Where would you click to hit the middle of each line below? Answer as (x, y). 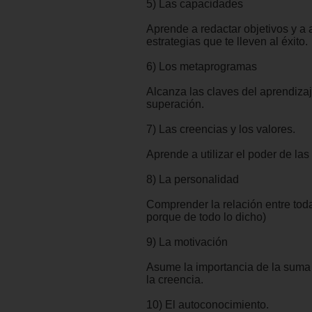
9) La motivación (187, 242)
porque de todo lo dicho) (206, 217)
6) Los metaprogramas (202, 67)
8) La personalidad (193, 180)
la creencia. (175, 280)
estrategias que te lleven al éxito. (227, 42)
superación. (175, 104)
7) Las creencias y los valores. (221, 130)
